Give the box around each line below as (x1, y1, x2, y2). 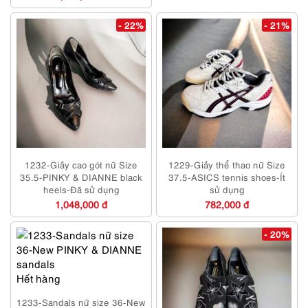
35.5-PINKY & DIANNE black (20, 170, 142, 184)
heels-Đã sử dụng (43, 183, 120, 196)
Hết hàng (16, 271, 60, 285)
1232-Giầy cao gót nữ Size (25, 158, 137, 171)
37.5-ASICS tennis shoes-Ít (168, 170, 285, 184)
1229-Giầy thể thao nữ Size (168, 158, 285, 171)
